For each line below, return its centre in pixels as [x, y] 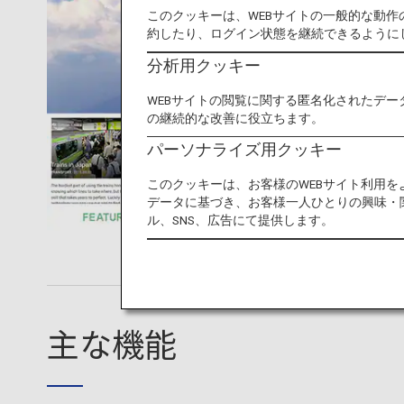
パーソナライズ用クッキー [245, 149]
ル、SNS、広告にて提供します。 [241, 220]
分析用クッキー [204, 65]
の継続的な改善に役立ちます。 [236, 118]
